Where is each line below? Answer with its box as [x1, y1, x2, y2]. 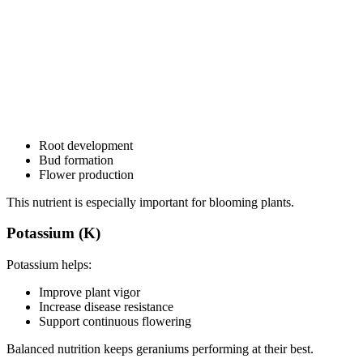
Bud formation [39, 152, 113, 167]
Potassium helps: [6, 258, 92, 272]
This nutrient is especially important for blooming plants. [6, 194, 294, 209]
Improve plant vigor [39, 285, 140, 300]
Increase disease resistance [39, 300, 173, 314]
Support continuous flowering [39, 314, 191, 329]
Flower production [39, 167, 134, 181]
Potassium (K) [6, 224, 100, 242]
